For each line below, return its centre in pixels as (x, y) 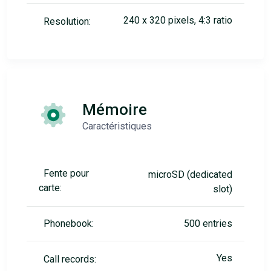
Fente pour (66, 173)
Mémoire (115, 109)
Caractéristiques (117, 126)
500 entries (208, 224)
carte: (50, 188)
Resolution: (67, 21)
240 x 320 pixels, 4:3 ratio (178, 20)
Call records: (70, 259)
